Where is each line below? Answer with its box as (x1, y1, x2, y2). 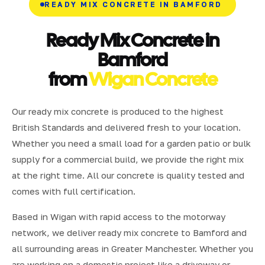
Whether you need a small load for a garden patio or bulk (12, 137, 251, 148)
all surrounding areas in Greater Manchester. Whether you (12, 243, 253, 254)
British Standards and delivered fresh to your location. (12, 121, 241, 132)
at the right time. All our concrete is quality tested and (12, 169, 244, 180)
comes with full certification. (12, 185, 135, 196)
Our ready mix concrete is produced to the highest (12, 105, 224, 117)
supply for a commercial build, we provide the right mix (12, 153, 244, 164)
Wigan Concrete (88, 66, 217, 92)
